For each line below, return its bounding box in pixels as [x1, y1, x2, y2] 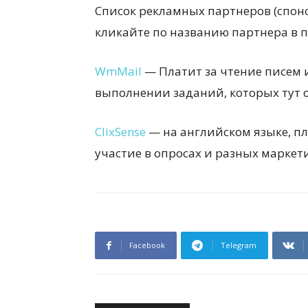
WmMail [95, 63, 142, 79]
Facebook [129, 240, 165, 250]
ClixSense [95, 124, 146, 140]
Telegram [221, 240, 256, 250]
